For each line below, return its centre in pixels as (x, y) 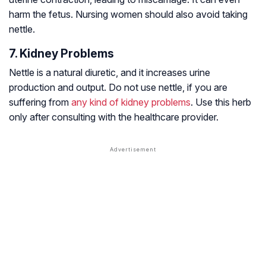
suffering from (40, 102)
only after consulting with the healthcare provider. (114, 117)
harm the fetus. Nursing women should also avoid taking (128, 15)
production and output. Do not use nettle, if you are (118, 88)
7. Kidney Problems (61, 54)
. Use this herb (221, 102)
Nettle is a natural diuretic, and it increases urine (110, 73)
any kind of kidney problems (131, 102)
